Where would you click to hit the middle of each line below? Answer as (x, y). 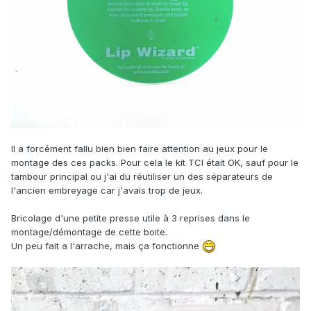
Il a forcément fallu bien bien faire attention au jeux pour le (140, 148)
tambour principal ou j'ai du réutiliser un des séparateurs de (142, 176)
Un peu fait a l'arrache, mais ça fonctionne (107, 245)
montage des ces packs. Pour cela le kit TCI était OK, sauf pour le (155, 162)
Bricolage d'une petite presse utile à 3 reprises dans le (131, 218)
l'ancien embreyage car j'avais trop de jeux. (108, 190)
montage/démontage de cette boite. (89, 232)
